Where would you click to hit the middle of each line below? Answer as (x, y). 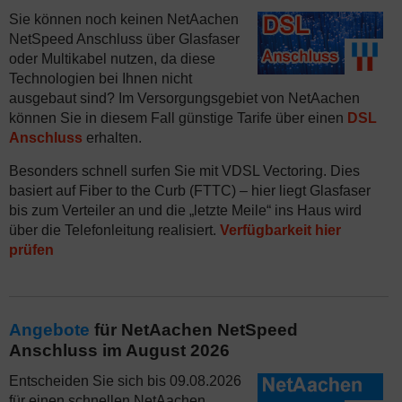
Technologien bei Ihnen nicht (100, 79)
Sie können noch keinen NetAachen (124, 19)
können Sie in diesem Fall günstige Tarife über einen (178, 118)
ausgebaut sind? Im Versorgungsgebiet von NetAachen (184, 98)
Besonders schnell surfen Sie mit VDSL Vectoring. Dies (184, 171)
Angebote (49, 330)
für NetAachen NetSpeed (194, 330)
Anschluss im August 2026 (119, 350)
